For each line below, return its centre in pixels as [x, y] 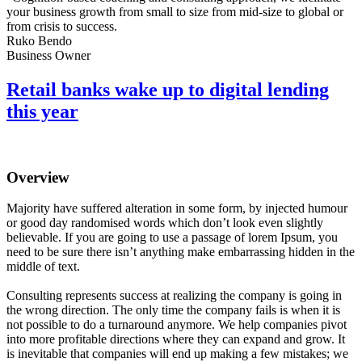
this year [42, 112]
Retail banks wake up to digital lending [168, 90]
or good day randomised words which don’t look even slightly [165, 223]
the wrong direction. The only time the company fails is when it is [173, 310]
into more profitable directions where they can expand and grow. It [176, 339]
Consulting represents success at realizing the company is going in [174, 296]
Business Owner [48, 56]
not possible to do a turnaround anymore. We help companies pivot [177, 325]
